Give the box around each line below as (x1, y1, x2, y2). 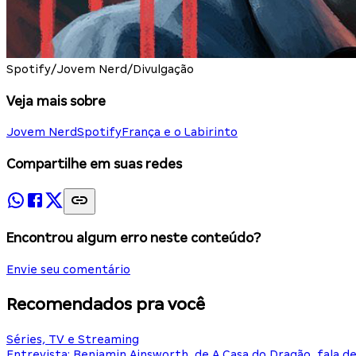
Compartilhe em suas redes (6, 157, 182, 172)
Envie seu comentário (6, 263, 130, 277)
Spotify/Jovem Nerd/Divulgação (6, 62, 194, 75)
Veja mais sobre (6, 93, 106, 109)
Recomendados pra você (6, 295, 205, 315)
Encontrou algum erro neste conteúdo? (6, 230, 261, 246)
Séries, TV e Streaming (6, 333, 139, 346)
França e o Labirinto (122, 126, 238, 139)
